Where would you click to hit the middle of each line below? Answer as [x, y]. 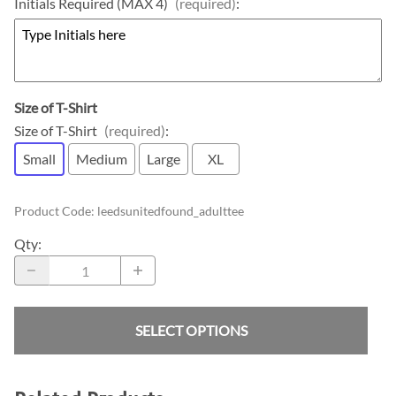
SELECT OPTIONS [191, 331]
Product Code [53, 211]
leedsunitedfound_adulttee [171, 211]
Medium [102, 159]
